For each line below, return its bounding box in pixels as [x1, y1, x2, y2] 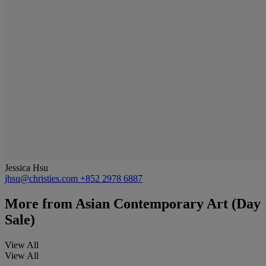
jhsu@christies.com [5, 173, 80, 183]
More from [5, 195, 72, 211]
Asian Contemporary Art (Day [72, 195, 261, 211]
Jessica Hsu [5, 162, 48, 173]
